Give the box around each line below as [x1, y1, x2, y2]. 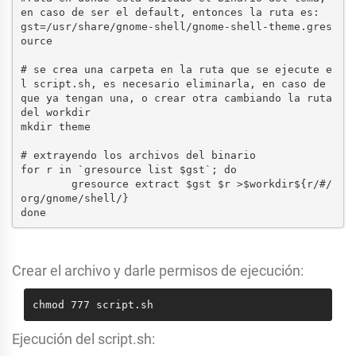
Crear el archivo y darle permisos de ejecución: [12, 262, 304, 280]
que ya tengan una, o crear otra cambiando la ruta [20, 91, 332, 104]
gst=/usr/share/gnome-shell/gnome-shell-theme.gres [20, 20, 332, 33]
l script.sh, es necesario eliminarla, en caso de [20, 77, 326, 90]
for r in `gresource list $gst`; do [20, 163, 237, 176]
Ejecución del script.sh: [12, 331, 155, 348]
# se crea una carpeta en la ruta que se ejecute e [20, 63, 332, 75]
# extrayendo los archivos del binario [20, 149, 256, 161]
